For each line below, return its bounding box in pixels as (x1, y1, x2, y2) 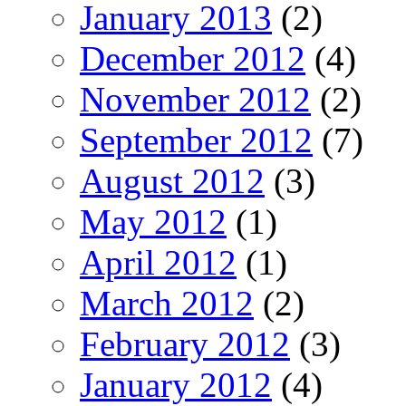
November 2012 (80, 79, 311, 119)
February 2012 (80, 324, 290, 363)
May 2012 (80, 201, 227, 241)
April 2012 (80, 242, 237, 282)
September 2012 (80, 120, 313, 159)
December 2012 (80, 38, 305, 78)
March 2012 (80, 283, 254, 323)
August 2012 (80, 160, 265, 200)
